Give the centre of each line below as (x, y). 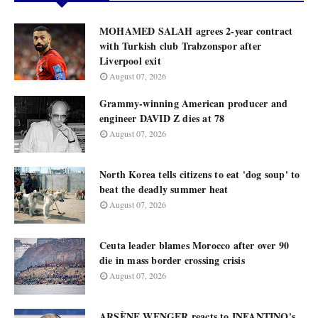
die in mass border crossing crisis (172, 260)
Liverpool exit (130, 61)
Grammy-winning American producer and (194, 103)
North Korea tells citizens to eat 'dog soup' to (200, 174)
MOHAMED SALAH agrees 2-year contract (196, 31)
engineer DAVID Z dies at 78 (162, 118)
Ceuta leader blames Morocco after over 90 (194, 245)
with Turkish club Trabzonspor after (180, 46)
